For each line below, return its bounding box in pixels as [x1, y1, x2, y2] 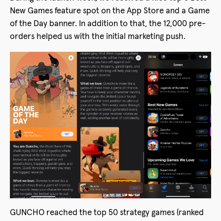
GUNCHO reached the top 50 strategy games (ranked [10, 208, 204, 217]
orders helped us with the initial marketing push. [10, 33, 185, 41]
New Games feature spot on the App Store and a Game [10, 7, 210, 16]
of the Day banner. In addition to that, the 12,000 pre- [10, 20, 206, 29]
